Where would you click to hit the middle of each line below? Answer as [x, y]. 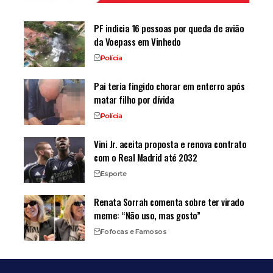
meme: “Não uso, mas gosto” [147, 215]
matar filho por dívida [134, 99]
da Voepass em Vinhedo [137, 41]
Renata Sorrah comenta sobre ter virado [169, 201]
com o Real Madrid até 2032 [145, 157]
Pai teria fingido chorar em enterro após [169, 86]
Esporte [113, 173]
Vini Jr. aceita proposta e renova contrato [170, 144]
